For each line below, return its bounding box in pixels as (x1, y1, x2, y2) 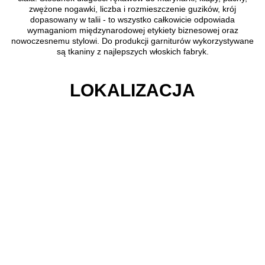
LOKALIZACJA (70, 80, 195, 100)
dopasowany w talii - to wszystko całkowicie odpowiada (30, 14, 235, 24)
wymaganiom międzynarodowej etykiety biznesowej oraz (27, 25, 238, 35)
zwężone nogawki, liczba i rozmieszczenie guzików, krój (29, 4, 236, 14)
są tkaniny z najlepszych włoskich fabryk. (56, 46, 209, 56)
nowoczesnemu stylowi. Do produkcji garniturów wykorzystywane (11, 35, 254, 46)
